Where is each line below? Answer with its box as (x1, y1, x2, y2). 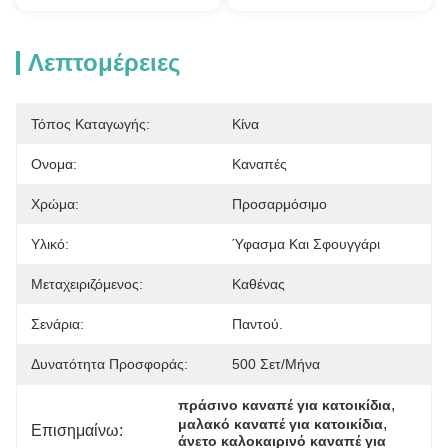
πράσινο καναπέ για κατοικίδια (178, 397, 392, 413)
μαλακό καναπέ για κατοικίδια (178, 416, 384, 432)
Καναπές (232, 156, 287, 172)
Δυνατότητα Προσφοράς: (31, 356, 188, 372)
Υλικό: (31, 236, 69, 252)
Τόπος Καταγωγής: (31, 116, 150, 132)
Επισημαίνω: (31, 421, 123, 439)
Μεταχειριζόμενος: (31, 276, 143, 292)
